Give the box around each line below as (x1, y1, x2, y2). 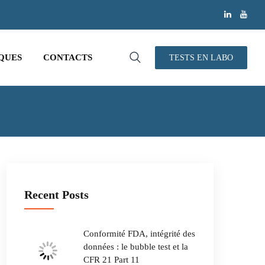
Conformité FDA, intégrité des (83, 229, 195, 238)
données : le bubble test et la (83, 242, 188, 251)
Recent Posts (24, 188, 89, 201)
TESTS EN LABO (169, 53, 233, 62)
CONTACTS (43, 53, 92, 62)
